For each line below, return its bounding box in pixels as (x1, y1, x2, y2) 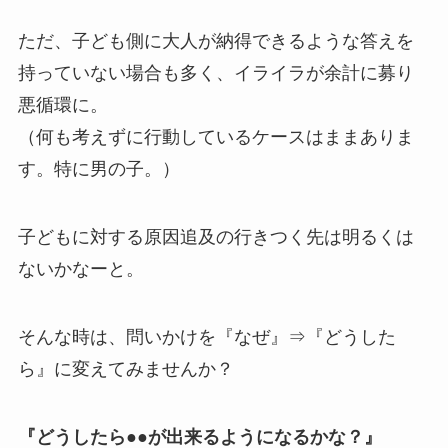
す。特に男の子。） (17, 159, 180, 180)
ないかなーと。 (17, 259, 144, 280)
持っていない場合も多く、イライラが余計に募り (17, 63, 414, 84)
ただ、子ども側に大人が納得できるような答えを (17, 31, 414, 52)
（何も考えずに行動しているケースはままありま (17, 127, 414, 148)
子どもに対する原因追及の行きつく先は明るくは (17, 227, 414, 248)
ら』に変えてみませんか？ (17, 359, 234, 380)
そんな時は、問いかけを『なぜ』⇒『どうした (17, 327, 396, 348)
